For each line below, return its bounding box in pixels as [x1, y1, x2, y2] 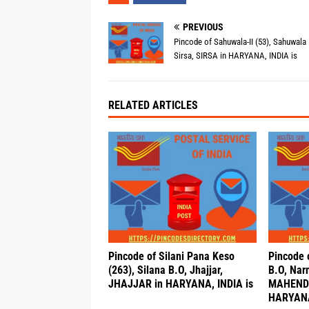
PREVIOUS [183, 21, 223, 32]
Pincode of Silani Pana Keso [108, 250, 235, 263]
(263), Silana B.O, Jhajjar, [108, 263, 223, 277]
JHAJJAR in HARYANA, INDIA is [108, 277, 253, 291]
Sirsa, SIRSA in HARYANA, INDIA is [174, 50, 297, 61]
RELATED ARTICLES [108, 99, 198, 112]
